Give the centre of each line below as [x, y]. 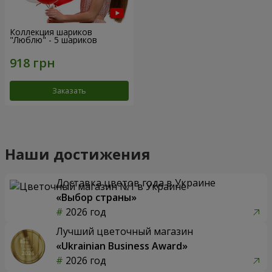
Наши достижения [78, 154]
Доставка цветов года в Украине [136, 182]
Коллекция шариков [51, 32]
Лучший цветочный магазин [124, 231]
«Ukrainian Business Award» [122, 246]
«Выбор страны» [96, 197]
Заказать [69, 90]
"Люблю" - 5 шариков [53, 40]
